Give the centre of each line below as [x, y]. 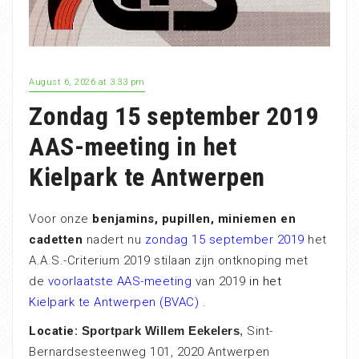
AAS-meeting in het [133, 146]
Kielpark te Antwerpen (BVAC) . [117, 302]
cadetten [56, 239]
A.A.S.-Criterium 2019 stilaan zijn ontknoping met [169, 260]
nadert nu [114, 239]
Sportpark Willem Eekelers [160, 330]
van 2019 [220, 281]
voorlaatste [80, 281]
